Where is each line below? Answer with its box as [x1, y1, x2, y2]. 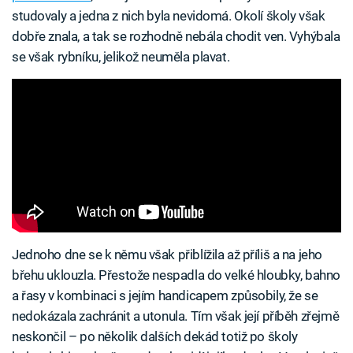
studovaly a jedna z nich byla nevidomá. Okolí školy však [12, 7, 325, 24]
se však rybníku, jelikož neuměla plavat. [12, 48, 230, 65]
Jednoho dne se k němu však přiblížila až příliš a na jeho [12, 246, 322, 262]
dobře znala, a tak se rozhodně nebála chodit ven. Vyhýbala [12, 28, 340, 44]
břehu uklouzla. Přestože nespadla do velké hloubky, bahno [12, 266, 340, 283]
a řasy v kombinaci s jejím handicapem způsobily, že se [12, 287, 318, 303]
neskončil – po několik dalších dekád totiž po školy [12, 328, 298, 344]
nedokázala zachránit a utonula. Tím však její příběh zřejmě [12, 307, 340, 324]
